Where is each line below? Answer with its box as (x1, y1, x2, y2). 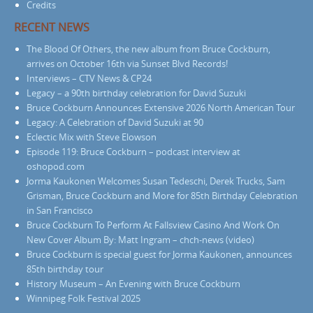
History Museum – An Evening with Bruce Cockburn (27, 277, 240, 291)
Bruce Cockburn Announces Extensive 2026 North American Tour (27, 101, 295, 115)
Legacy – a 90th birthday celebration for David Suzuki (27, 87, 246, 100)
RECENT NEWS (14, 20, 89, 36)
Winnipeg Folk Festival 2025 (27, 292, 140, 305)
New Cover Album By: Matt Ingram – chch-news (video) (27, 233, 254, 247)
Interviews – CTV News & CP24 (27, 72, 152, 85)
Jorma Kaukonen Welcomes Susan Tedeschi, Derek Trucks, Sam (27, 175, 285, 188)
